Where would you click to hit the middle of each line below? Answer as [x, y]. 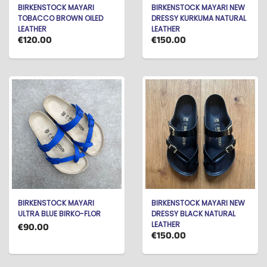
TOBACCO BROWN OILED [60, 18]
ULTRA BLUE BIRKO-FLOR [59, 214]
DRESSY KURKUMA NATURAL [199, 18]
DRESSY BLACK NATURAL [193, 214]
